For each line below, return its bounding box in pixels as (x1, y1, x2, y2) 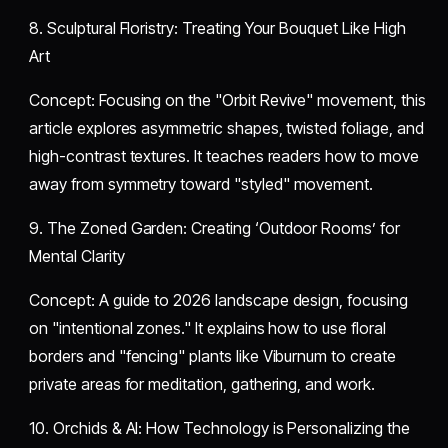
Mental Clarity (29, 246, 125, 267)
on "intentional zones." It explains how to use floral (29, 318, 386, 339)
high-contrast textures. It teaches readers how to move (29, 146, 419, 167)
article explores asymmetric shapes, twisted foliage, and (29, 118, 424, 139)
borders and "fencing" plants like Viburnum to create (29, 346, 396, 367)
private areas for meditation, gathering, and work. (29, 374, 375, 395)
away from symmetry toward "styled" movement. (29, 174, 374, 195)
